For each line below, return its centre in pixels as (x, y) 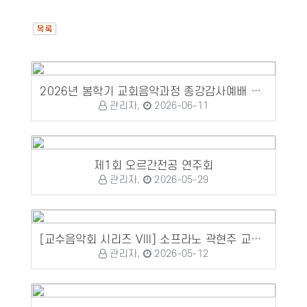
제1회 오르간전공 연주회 (153, 165)
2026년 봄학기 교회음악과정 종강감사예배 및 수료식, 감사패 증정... (256, 91)
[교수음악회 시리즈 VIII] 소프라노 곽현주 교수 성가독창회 (256, 240)
